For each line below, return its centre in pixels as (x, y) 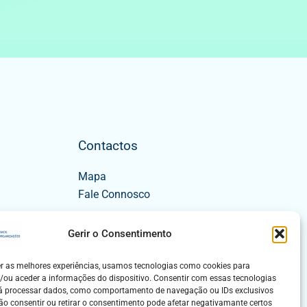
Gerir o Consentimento (120, 234)
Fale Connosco (114, 194)
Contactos (108, 146)
